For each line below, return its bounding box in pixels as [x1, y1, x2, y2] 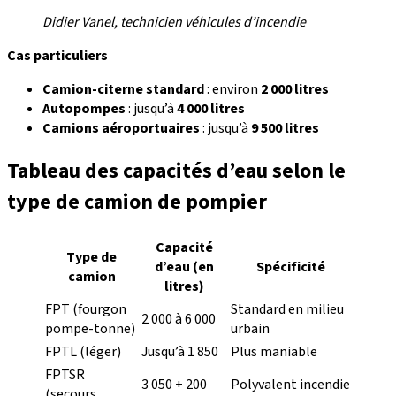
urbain [231, 318, 270, 339]
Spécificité [256, 256, 325, 277]
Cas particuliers [7, 45, 108, 65]
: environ [204, 79, 261, 99]
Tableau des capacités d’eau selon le [7, 155, 346, 187]
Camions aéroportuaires [42, 118, 200, 138]
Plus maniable [231, 341, 317, 362]
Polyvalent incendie [231, 374, 350, 394]
